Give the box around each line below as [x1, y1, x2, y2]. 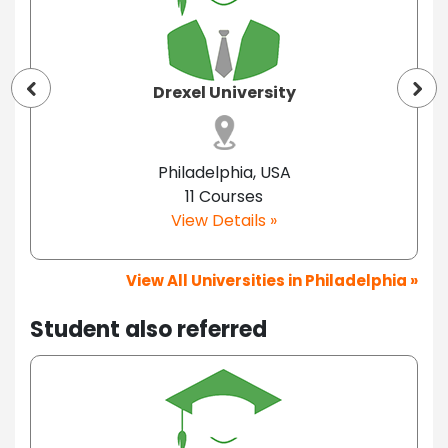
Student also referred [30, 313, 267, 345]
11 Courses [185, 184, 263, 208]
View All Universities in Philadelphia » [126, 269, 418, 291]
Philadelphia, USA [157, 160, 291, 184]
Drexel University [152, 80, 296, 104]
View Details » [171, 208, 277, 232]
